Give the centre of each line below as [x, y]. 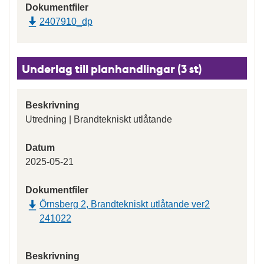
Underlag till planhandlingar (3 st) [112, 69]
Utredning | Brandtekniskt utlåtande [99, 120]
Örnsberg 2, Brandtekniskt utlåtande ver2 [125, 204]
